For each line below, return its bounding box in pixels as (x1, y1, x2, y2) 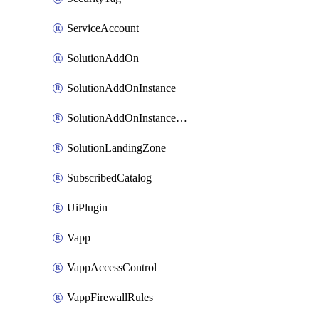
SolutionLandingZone (67, 142, 166, 154)
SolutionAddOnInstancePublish (176, 112, 187, 124)
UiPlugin (67, 202, 108, 214)
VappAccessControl (67, 261, 157, 273)
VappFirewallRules (67, 291, 153, 303)
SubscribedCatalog (67, 172, 152, 184)
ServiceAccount (67, 22, 139, 34)
